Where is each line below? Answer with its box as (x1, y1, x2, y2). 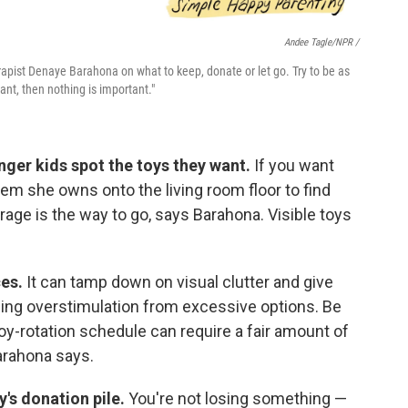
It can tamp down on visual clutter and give (23, 271, 333, 291)
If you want (254, 155, 334, 175)
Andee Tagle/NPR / (284, 36, 359, 48)
